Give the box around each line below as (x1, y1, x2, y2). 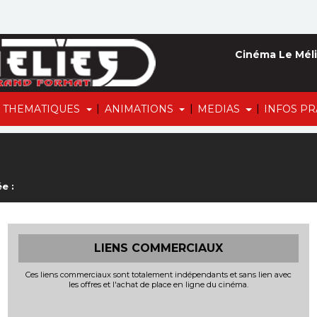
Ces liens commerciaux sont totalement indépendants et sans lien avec (25, 270, 292, 279)
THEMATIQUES (3, 103, 83, 115)
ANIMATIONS (104, 103, 176, 115)
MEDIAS (197, 103, 243, 115)
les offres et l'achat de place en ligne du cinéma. (69, 279, 248, 289)
